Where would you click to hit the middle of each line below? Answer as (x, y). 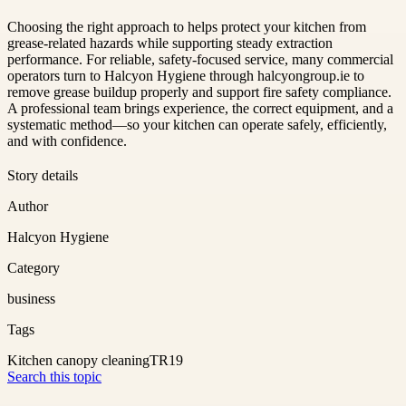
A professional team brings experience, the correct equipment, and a (200, 108)
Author (28, 206)
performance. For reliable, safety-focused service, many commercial (200, 59)
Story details (43, 175)
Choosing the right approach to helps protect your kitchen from (187, 26)
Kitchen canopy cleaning (78, 360)
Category (34, 267)
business (31, 298)
